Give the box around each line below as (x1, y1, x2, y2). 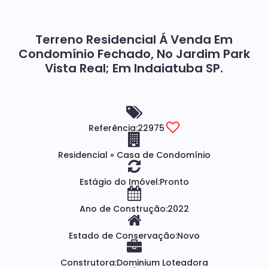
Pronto (159, 176, 189, 188)
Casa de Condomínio (114, 149, 211, 161)
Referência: (89, 122, 138, 134)
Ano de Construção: (79, 203, 167, 215)
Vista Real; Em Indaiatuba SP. (45, 60, 223, 77)
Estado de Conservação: (68, 230, 177, 242)
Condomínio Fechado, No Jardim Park (18, 45, 250, 62)
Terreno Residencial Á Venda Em (35, 31, 233, 48)
